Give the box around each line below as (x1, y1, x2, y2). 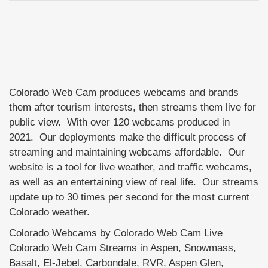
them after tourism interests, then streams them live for (9, 100, 256, 113)
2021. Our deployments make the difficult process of (9, 130, 246, 143)
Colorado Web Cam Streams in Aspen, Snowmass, (9, 241, 236, 254)
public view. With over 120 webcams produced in (9, 115, 230, 128)
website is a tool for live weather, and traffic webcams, (9, 160, 252, 173)
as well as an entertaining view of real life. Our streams (9, 175, 258, 188)
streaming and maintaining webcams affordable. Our (9, 145, 245, 158)
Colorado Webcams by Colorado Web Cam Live (9, 226, 223, 239)
